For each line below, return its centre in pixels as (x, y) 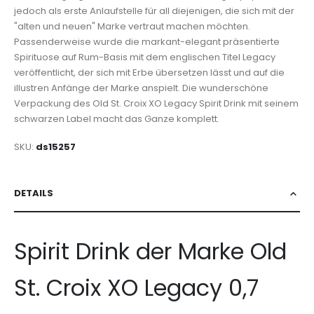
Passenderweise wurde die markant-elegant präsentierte (147, 41)
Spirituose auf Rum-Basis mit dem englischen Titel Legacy (145, 57)
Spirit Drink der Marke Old (150, 252)
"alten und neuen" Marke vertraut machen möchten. (132, 26)
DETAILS (34, 193)
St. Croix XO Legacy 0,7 (136, 288)
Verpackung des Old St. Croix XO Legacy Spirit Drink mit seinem (156, 103)
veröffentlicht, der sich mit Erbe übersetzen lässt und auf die (149, 72)
